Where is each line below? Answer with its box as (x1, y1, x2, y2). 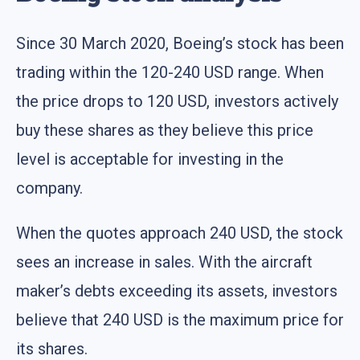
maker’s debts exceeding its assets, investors (16, 281, 337, 301)
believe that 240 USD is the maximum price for (16, 310, 344, 330)
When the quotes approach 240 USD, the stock (16, 223, 343, 243)
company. (16, 178, 83, 198)
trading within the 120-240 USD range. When (16, 63, 324, 83)
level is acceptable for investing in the (16, 149, 284, 170)
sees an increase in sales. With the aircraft (16, 252, 313, 272)
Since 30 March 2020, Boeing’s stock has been (16, 34, 344, 54)
